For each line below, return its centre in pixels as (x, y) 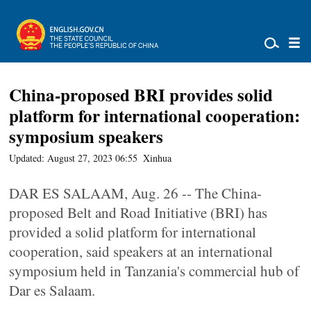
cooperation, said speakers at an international (141, 251)
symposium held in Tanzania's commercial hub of (154, 271)
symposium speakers (86, 136)
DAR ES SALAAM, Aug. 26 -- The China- (136, 193)
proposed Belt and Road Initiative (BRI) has (138, 212)
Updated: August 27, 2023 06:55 (74, 158)
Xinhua (158, 158)
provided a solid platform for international (133, 232)
